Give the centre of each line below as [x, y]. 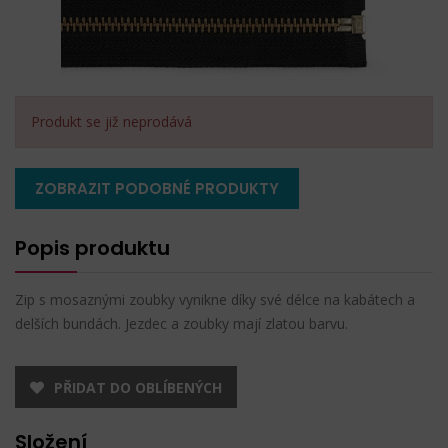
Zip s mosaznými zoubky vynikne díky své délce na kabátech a [215, 299]
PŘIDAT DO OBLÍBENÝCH [138, 387]
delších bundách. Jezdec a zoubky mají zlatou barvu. [181, 323]
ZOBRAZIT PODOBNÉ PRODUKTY [157, 188]
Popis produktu [92, 247]
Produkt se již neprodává [111, 121]
